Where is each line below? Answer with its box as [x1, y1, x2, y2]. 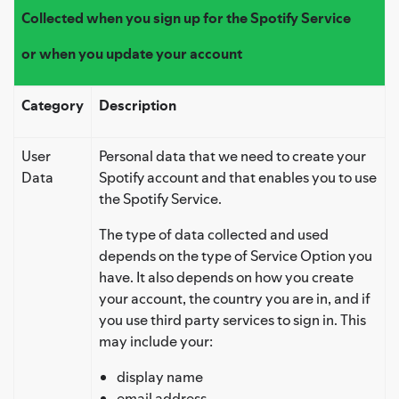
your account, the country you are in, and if [99, 288, 370, 308]
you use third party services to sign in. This [99, 309, 366, 330]
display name [117, 366, 203, 387]
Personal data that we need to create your [99, 145, 366, 166]
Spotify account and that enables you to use [99, 167, 377, 187]
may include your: [99, 330, 213, 351]
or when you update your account [21, 43, 242, 63]
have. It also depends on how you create [99, 266, 354, 287]
